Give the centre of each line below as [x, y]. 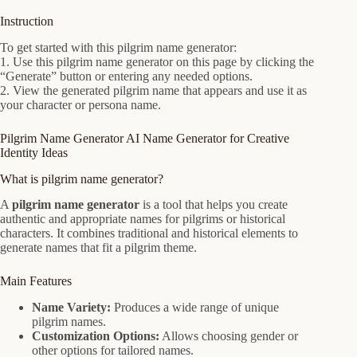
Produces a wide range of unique [195, 308]
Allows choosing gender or [229, 336]
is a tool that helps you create [214, 205]
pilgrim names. [69, 322]
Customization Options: [96, 336]
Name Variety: [71, 308]
